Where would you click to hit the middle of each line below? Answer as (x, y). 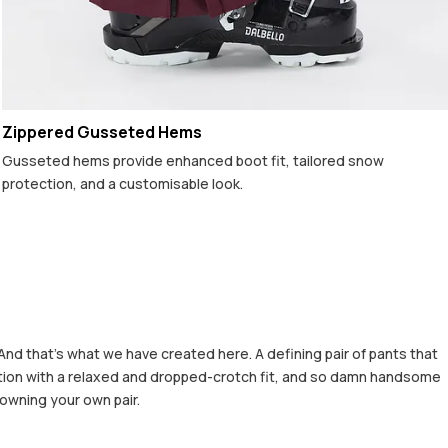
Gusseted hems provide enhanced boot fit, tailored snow (193, 160)
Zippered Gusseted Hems (102, 131)
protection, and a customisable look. (122, 183)
